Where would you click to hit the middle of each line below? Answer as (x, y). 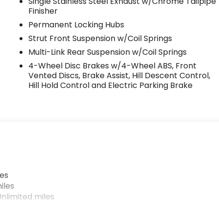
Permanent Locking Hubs (77, 24)
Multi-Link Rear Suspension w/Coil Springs (108, 52)
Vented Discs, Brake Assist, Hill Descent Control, (120, 75)
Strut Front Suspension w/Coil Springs (100, 38)
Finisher (43, 11)
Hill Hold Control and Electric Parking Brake (111, 85)
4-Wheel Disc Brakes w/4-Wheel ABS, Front (113, 66)
